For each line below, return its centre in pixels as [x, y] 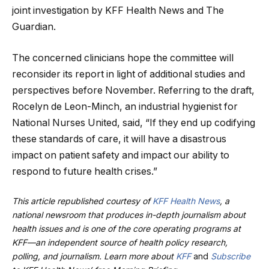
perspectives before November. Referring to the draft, [133, 90]
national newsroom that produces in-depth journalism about [129, 215]
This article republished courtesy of [82, 201]
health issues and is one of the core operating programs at [126, 229]
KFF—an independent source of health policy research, [120, 243]
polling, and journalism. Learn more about [94, 256]
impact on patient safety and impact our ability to [121, 155]
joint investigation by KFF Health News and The [118, 11]
